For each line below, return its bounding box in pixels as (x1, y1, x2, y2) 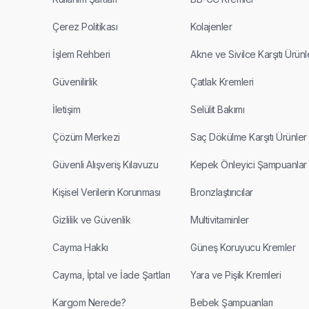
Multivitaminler (190, 214, 249, 226)
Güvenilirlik (52, 76, 97, 88)
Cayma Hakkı (52, 241, 108, 253)
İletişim (52, 103, 80, 115)
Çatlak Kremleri (190, 76, 254, 88)
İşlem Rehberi (52, 48, 110, 60)
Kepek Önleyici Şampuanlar (190, 159, 307, 170)
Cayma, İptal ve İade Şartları (52, 269, 170, 281)
